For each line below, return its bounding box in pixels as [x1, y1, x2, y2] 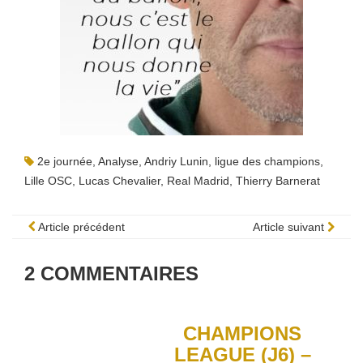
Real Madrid [167, 174, 229, 187]
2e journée [37, 155, 92, 168]
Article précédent [36, 220, 125, 233]
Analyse [98, 155, 139, 168]
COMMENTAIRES [41, 263, 199, 284]
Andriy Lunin [144, 155, 208, 168]
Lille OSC [24, 174, 72, 187]
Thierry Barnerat [236, 174, 320, 187]
